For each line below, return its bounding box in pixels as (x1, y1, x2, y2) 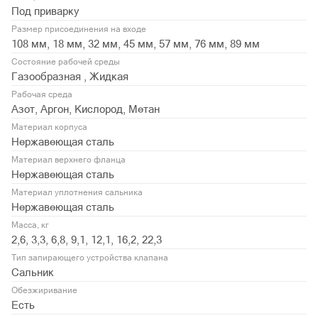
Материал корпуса (11, 122, 87, 133)
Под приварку (11, 5, 79, 18)
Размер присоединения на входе (11, 24, 146, 35)
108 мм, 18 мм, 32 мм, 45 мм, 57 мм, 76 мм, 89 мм (11, 38, 260, 50)
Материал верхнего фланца (11, 155, 126, 165)
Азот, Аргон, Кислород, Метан (11, 103, 160, 116)
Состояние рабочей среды (11, 57, 120, 67)
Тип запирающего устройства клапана (11, 253, 168, 263)
